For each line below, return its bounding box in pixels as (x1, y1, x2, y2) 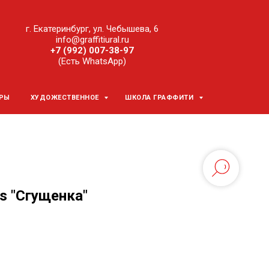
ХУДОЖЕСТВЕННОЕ (30, 94, 101, 101)
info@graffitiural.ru (55, 34, 129, 45)
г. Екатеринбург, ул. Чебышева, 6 (26, 23, 159, 34)
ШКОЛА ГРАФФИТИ (125, 94, 196, 101)
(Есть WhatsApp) (58, 56, 126, 67)
